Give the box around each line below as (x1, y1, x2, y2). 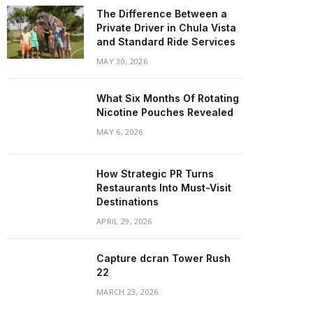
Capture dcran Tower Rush (96, 252, 231, 264)
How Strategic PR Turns (96, 168, 214, 180)
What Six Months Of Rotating (96, 92, 239, 104)
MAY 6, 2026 (96, 126, 143, 137)
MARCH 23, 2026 (96, 286, 159, 297)
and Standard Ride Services (96, 36, 235, 48)
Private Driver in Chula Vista (96, 22, 236, 34)
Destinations (96, 196, 159, 208)
